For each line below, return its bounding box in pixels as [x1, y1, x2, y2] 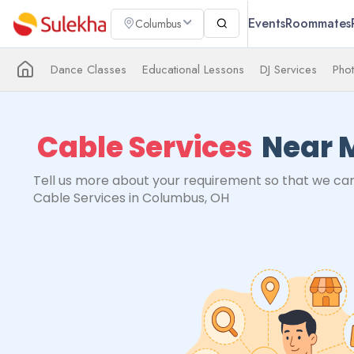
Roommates [285, 14, 351, 32]
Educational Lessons [142, 61, 244, 78]
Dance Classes [51, 61, 126, 78]
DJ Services [260, 61, 317, 78]
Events [248, 14, 285, 32]
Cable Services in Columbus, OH [33, 189, 229, 207]
